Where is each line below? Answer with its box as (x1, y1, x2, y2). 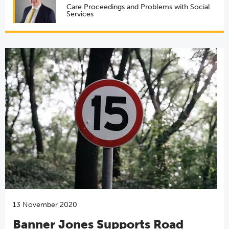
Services (66, 9, 94, 18)
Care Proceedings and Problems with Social (66, 2, 210, 11)
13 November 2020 (13, 200, 77, 209)
